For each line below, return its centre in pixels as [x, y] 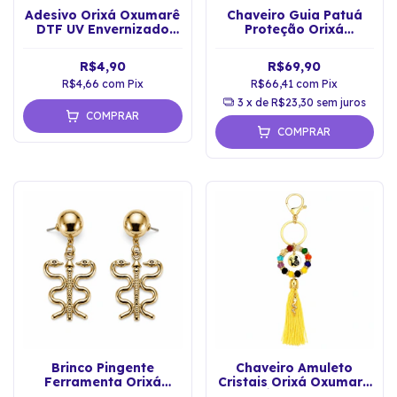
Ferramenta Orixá [102, 382]
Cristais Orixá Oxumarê [295, 382]
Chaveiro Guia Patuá [294, 15]
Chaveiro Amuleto [295, 368]
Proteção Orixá [295, 29]
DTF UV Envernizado [102, 29]
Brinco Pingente [102, 368]
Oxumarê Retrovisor [294, 43]
